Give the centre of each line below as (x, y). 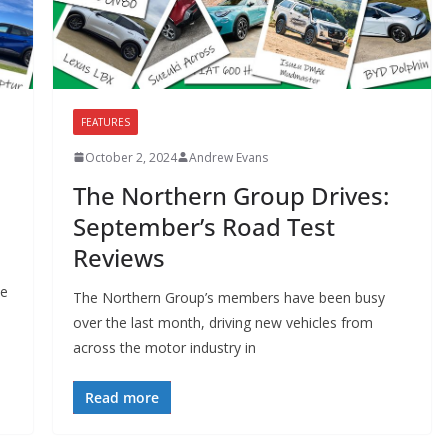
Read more (121, 397)
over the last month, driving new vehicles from (222, 322)
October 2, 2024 (130, 157)
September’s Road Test (203, 226)
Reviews (118, 257)
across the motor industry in (164, 347)
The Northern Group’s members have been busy (228, 297)
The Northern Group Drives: (230, 195)
